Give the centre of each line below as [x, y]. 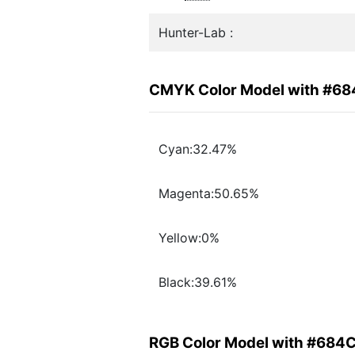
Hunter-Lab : [196, 32]
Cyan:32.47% [198, 149]
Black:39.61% [198, 282]
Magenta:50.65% [209, 194]
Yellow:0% [189, 238]
